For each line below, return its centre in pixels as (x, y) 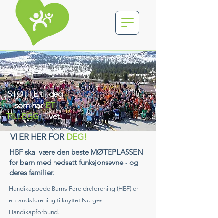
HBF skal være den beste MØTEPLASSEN (76, 152)
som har (30, 105)
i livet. (51, 116)
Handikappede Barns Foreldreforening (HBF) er (73, 189)
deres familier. (33, 173)
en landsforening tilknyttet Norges (56, 200)
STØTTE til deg (35, 94)
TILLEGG (22, 116)
